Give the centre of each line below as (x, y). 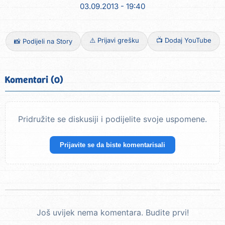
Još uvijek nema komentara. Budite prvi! (113, 213)
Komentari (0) (34, 80)
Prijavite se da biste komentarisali (113, 145)
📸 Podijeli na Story (43, 41)
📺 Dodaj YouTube (184, 40)
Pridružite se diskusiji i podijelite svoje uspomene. (113, 119)
